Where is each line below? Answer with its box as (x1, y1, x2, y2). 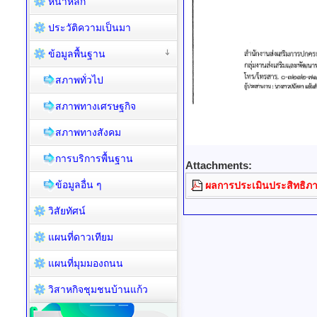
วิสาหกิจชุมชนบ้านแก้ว (48, 284, 148, 295)
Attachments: (185, 159, 252, 171)
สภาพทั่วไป (55, 74, 103, 86)
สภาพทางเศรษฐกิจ (55, 100, 136, 112)
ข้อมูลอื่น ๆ (55, 179, 102, 190)
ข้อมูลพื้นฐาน (48, 48, 105, 59)
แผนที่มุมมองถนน (48, 258, 123, 269)
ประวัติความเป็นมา (48, 22, 131, 33)
